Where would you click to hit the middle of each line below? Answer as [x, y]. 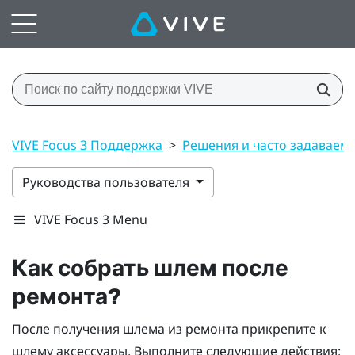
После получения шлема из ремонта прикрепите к [169, 328]
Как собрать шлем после [150, 268]
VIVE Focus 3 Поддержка [87, 145]
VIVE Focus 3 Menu [91, 219]
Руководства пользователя [107, 182]
